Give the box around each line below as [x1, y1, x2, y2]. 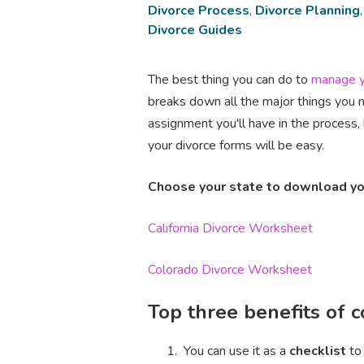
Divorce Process [148, 2, 249, 20]
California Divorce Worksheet [148, 219, 313, 238]
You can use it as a [180, 341, 289, 360]
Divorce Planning [255, 2, 360, 20]
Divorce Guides [148, 21, 242, 40]
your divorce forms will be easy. [148, 136, 324, 155]
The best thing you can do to [148, 71, 311, 89]
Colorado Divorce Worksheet [148, 261, 312, 279]
